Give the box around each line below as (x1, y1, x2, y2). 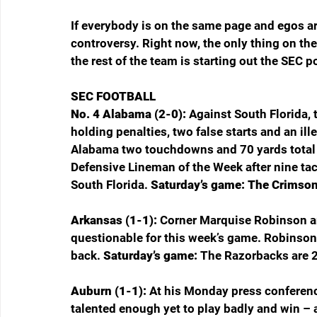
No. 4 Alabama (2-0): (71, 107, 189, 122)
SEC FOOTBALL (71, 89, 156, 104)
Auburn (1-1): (71, 284, 149, 299)
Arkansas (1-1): (71, 213, 160, 228)
